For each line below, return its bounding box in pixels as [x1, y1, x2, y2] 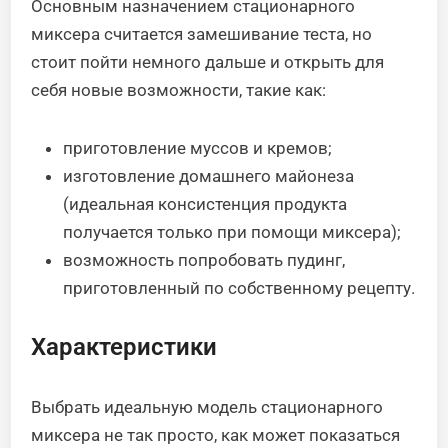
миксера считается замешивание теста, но [31, 23, 373, 44]
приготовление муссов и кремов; [63, 137, 333, 158]
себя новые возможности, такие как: [31, 79, 327, 100]
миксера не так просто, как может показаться [31, 424, 401, 445]
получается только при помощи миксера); [63, 221, 402, 242]
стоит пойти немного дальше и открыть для [31, 51, 385, 72]
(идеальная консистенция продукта [63, 193, 348, 214]
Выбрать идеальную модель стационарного [31, 396, 384, 417]
